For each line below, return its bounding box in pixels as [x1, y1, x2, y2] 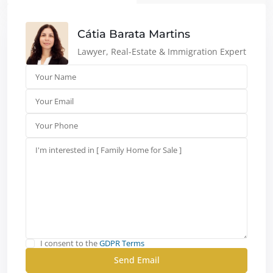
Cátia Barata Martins [77, 27, 190, 41]
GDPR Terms [99, 237, 144, 249]
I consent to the [40, 237, 99, 249]
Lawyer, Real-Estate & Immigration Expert [77, 46, 246, 58]
